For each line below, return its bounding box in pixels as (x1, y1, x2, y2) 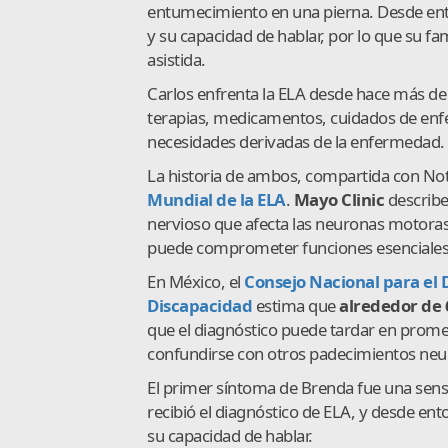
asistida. (147, 47, 206, 71)
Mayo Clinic (293, 187, 384, 211)
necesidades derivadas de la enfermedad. (147, 129, 445, 153)
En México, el (147, 269, 244, 293)
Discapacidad (147, 293, 252, 317)
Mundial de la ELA (147, 187, 286, 211)
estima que (252, 293, 339, 317)
